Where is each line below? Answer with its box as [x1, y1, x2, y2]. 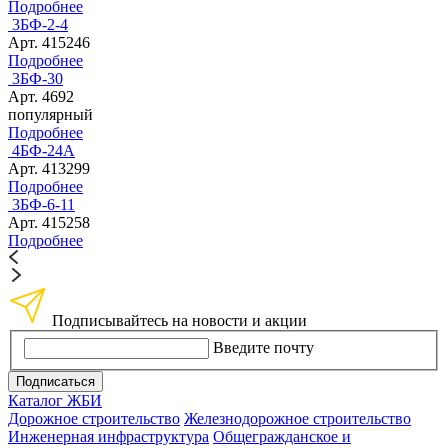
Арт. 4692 [8, 88, 74, 106]
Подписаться [16, 373, 95, 389]
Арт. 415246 [8, 34, 90, 52]
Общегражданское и [213, 427, 351, 445]
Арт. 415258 [8, 214, 90, 232]
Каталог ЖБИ [8, 391, 102, 409]
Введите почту [213, 338, 314, 356]
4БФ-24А [12, 142, 75, 160]
